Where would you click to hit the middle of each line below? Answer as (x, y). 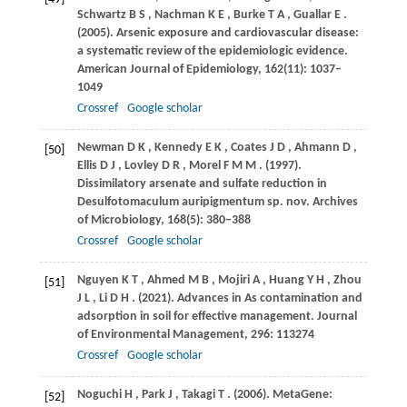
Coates (248, 148)
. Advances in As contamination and (266, 299)
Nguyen (98, 281)
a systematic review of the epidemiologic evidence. (212, 52)
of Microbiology (119, 221)
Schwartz (101, 15)
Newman (100, 148)
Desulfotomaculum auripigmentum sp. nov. (194, 203)
